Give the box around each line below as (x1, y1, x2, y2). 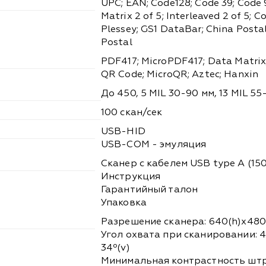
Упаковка (100, 198, 147, 208)
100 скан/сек (100, 107, 163, 118)
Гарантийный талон (100, 185, 198, 195)
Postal (100, 37, 132, 47)
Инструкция (100, 172, 161, 182)
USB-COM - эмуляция (100, 140, 207, 150)
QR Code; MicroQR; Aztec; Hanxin (100, 69, 259, 80)
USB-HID (100, 126, 145, 137)
